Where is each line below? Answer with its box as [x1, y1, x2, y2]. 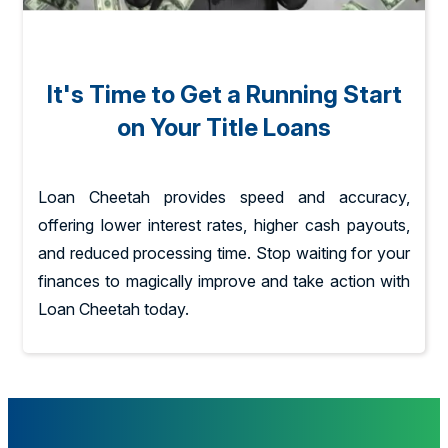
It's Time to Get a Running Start [46, 80, 402, 110]
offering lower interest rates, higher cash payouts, [38, 215, 410, 236]
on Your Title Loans [117, 113, 331, 143]
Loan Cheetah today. [38, 299, 189, 320]
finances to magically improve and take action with [38, 271, 410, 292]
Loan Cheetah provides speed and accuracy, [38, 187, 410, 208]
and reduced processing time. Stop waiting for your [38, 243, 410, 264]
